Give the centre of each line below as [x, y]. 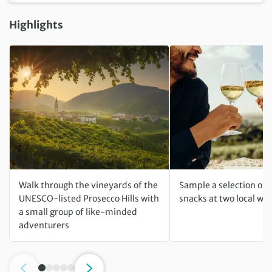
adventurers [44, 225]
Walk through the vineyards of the [88, 185]
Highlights [36, 25]
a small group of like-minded [78, 212]
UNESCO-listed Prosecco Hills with [89, 198]
